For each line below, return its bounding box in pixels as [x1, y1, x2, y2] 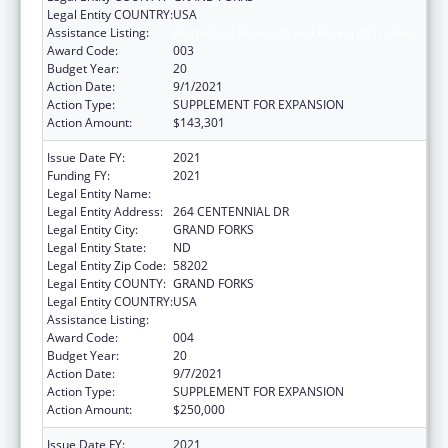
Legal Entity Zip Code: [47, 256, 166, 274]
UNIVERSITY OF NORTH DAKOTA [173, 184, 352, 202]
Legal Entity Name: [47, 184, 151, 202]
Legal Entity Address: [47, 202, 163, 220]
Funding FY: [47, 166, 110, 184]
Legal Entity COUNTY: [47, 274, 166, 292]
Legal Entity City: [47, 220, 138, 238]
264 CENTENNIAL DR [173, 202, 289, 220]
